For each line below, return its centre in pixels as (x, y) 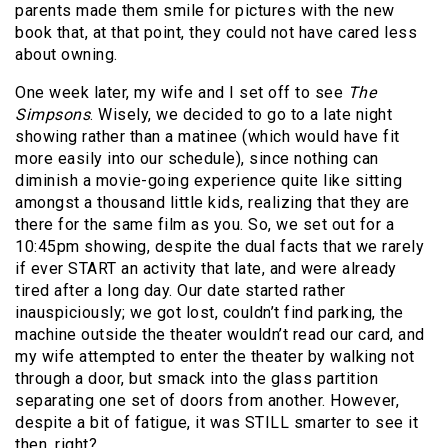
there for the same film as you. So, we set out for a (204, 225)
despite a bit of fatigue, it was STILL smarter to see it (216, 423)
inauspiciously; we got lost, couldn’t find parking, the (209, 313)
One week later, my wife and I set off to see (181, 93)
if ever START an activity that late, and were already (206, 269)
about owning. (66, 55)
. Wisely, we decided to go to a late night (241, 115)
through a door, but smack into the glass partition (196, 379)
